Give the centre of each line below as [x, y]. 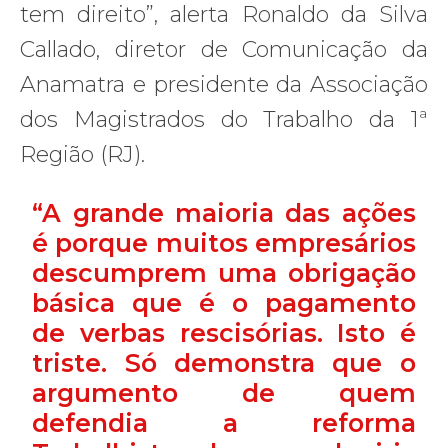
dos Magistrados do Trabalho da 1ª [224, 119]
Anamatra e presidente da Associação [224, 84]
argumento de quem [224, 392]
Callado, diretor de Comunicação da [224, 49]
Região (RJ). [82, 154]
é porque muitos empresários [224, 242]
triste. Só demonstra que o [224, 362]
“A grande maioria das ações [224, 212]
